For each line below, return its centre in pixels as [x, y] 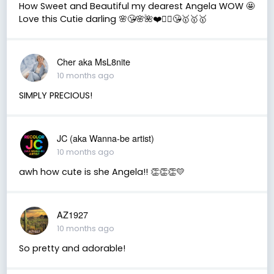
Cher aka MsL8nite [93, 61]
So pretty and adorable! [72, 248]
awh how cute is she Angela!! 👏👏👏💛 [102, 172]
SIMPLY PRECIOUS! [55, 95]
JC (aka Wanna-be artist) [105, 138]
